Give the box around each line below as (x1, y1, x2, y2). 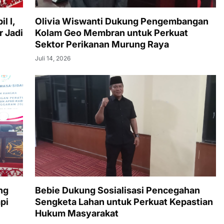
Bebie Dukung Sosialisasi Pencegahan (35, 185, 200, 196)
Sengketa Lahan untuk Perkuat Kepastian (35, 196, 213, 207)
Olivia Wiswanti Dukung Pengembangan (35, 15, 208, 26)
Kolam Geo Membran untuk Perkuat (35, 27, 188, 38)
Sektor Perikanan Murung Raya (35, 38, 169, 49)
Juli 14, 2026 (35, 54, 70, 62)
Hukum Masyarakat (35, 208, 118, 219)
